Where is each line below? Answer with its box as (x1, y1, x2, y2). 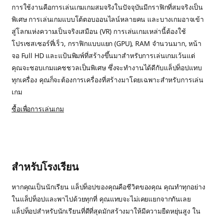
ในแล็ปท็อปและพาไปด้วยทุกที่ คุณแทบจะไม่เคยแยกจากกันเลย (12, 194, 191, 203)
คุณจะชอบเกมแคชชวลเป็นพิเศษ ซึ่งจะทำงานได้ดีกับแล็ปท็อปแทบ (12, 63, 202, 72)
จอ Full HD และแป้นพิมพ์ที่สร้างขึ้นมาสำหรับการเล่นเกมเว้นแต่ (12, 51, 195, 60)
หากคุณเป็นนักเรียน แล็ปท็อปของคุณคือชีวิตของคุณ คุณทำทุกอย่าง (12, 182, 205, 191)
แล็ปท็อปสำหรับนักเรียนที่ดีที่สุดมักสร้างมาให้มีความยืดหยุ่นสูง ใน (12, 206, 201, 216)
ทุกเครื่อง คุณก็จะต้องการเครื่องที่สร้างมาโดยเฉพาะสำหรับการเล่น (12, 75, 204, 84)
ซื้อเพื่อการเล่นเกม (12, 104, 64, 113)
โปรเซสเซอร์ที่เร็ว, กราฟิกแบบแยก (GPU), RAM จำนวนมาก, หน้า (12, 39, 201, 48)
